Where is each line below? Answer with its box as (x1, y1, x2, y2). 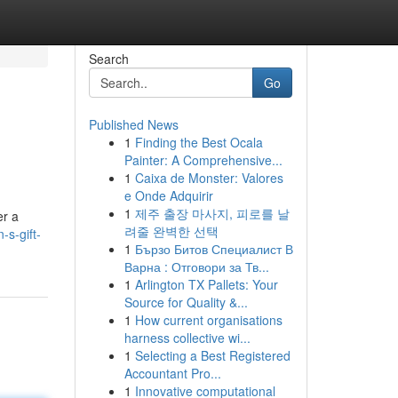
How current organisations (134, 311, 283, 329)
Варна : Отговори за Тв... (123, 258, 269, 275)
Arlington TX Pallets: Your (134, 275, 278, 293)
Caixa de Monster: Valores (134, 169, 283, 187)
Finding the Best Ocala (134, 133, 263, 151)
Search (88, 50, 129, 68)
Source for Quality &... (123, 293, 248, 311)
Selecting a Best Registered (134, 346, 291, 364)
